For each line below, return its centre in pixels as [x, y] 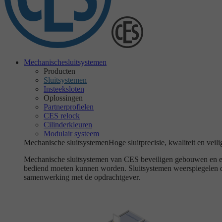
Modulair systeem [71, 134]
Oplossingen [63, 98]
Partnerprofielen [69, 107]
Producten [59, 71]
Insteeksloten [64, 89]
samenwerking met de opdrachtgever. [82, 177]
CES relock [62, 116]
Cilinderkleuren [68, 125]
